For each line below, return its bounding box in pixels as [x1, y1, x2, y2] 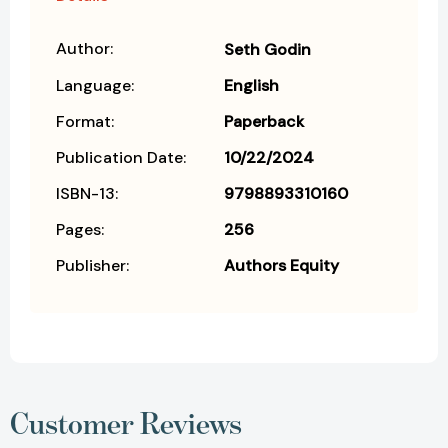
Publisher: [56, 255, 129, 277]
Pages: [56, 219, 104, 241]
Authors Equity [224, 255, 339, 277]
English [224, 75, 279, 97]
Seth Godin [224, 39, 311, 61]
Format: [56, 111, 114, 133]
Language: [56, 75, 134, 97]
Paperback [224, 111, 304, 133]
